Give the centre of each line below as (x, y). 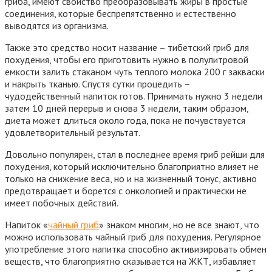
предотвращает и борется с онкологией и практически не (126, 190)
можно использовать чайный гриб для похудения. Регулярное (133, 236)
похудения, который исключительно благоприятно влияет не (132, 166)
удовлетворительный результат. (73, 132)
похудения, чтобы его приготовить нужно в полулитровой (127, 59)
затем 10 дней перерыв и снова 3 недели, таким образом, (127, 108)
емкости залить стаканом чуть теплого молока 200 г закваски (135, 71)
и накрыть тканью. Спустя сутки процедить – (97, 83)
